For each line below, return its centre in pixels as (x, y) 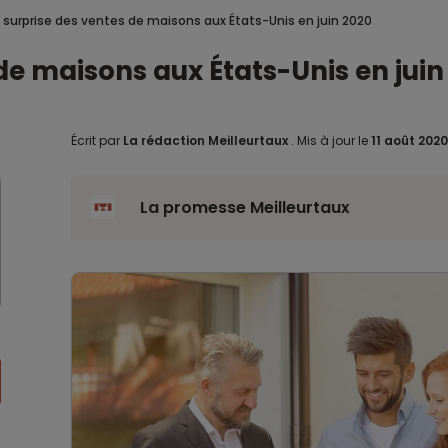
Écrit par (96, 140)
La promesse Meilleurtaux (244, 207)
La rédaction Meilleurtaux (205, 140)
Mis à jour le (332, 140)
